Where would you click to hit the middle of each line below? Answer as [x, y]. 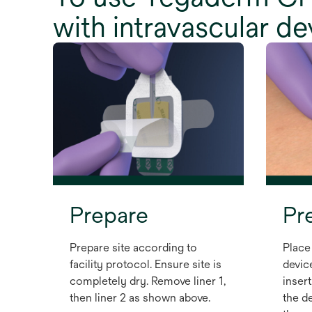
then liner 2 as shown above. [140, 298]
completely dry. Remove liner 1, [148, 281]
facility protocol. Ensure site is [146, 265]
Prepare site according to [133, 248]
